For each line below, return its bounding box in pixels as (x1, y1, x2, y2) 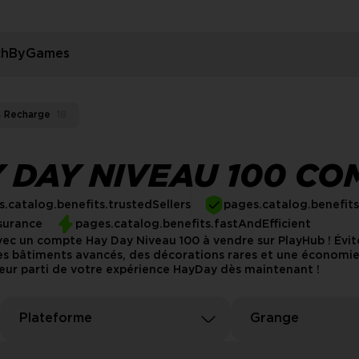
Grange (250, 313, 299, 325)
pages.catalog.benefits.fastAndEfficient (75, 220, 311, 229)
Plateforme (19, 313, 92, 325)
